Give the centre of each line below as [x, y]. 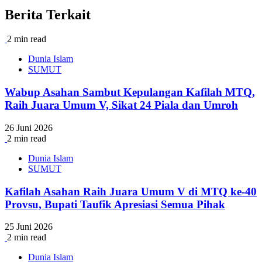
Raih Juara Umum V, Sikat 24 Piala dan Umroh [121, 105]
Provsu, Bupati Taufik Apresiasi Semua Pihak [115, 204]
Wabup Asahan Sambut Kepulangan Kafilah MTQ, [130, 92]
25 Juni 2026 [29, 227]
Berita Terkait [48, 14]
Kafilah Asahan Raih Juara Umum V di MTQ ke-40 [131, 191]
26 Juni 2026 [29, 127]
